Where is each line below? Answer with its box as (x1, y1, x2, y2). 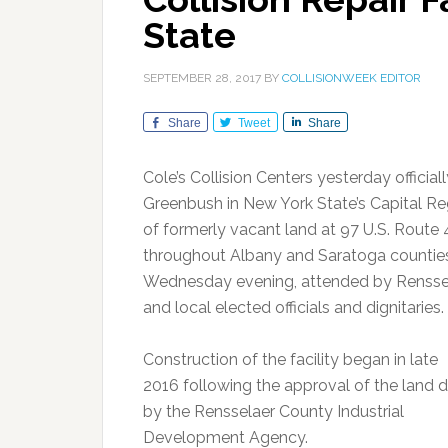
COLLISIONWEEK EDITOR (282, 71, 421, 85)
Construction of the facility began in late (143, 350, 438, 369)
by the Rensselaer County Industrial (143, 402, 404, 421)
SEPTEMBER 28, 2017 (143, 71, 261, 85)
